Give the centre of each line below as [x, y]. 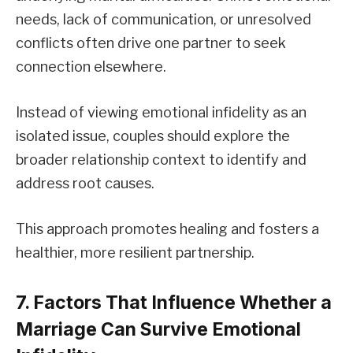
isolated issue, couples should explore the [153, 136]
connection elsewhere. [91, 67]
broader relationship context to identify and [161, 160]
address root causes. [85, 184]
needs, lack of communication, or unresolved [163, 20]
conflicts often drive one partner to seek [151, 43]
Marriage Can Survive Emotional [158, 330]
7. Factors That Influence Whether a [174, 303]
